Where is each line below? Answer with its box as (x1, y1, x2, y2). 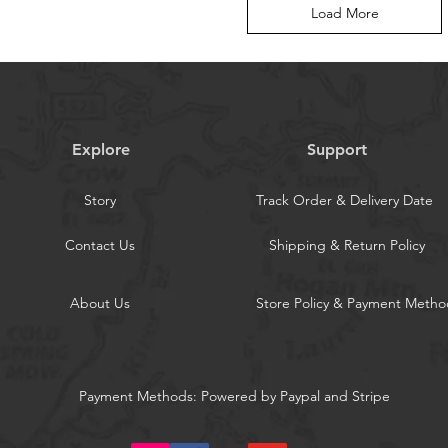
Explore (72, 140, 130, 160)
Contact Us (65, 236, 135, 255)
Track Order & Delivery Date (256, 191, 433, 210)
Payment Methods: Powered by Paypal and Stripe (79, 387, 390, 406)
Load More (310, 4, 379, 23)
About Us (70, 294, 130, 313)
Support (306, 140, 372, 160)
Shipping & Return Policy (269, 236, 425, 255)
